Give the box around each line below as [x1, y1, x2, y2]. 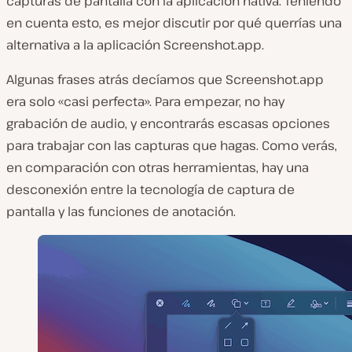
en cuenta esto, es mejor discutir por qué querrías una [6, 14, 342, 32]
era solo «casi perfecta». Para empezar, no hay [6, 93, 284, 111]
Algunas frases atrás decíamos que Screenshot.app [6, 71, 324, 89]
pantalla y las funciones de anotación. [6, 203, 236, 221]
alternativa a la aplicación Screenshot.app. [6, 36, 264, 54]
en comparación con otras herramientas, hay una [6, 159, 309, 177]
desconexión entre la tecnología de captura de [6, 181, 295, 199]
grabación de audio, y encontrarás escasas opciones [6, 115, 330, 133]
